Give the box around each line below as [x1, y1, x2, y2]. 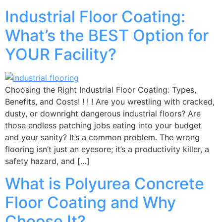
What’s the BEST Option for [5, 26, 209, 46]
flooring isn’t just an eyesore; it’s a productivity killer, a [5, 144, 209, 155]
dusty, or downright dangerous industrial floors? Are [5, 109, 201, 119]
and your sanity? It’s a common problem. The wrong [5, 132, 200, 143]
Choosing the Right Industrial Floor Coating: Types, [5, 85, 196, 95]
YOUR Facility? [5, 45, 116, 64]
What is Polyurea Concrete [5, 173, 204, 193]
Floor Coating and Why [5, 192, 176, 212]
